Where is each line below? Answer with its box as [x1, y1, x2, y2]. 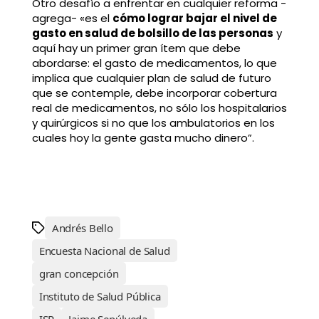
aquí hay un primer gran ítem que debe [31, 41, 241, 56]
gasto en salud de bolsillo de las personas [31, 26, 273, 41]
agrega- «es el [31, 11, 113, 26]
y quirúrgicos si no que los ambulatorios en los [31, 115, 275, 131]
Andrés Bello [51, 221, 113, 236]
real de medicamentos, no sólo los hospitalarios [31, 100, 287, 116]
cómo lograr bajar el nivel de [112, 11, 277, 26]
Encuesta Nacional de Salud [38, 244, 170, 258]
